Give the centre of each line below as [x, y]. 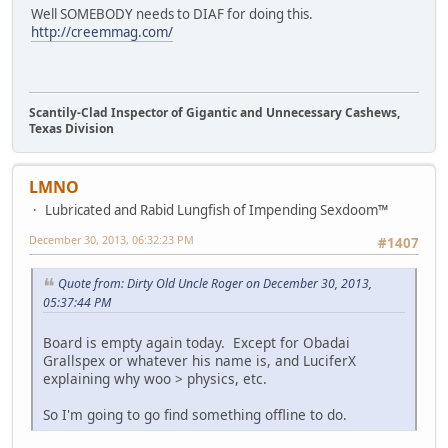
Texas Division [71, 128]
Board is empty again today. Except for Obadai [196, 342]
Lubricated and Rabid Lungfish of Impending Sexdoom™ [216, 209]
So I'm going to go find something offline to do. [195, 414]
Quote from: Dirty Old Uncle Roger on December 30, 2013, [215, 284]
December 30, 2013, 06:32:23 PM [111, 239]
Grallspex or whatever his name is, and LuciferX [199, 360]
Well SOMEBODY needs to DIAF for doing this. [172, 14]
